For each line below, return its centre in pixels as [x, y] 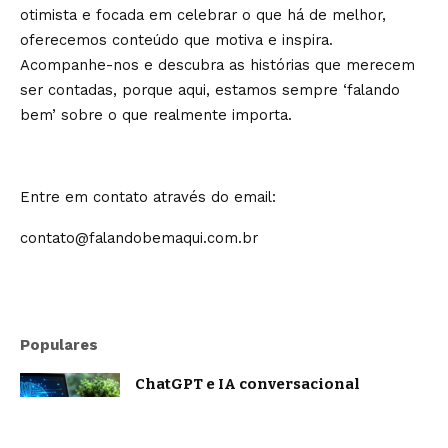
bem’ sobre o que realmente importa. [156, 115]
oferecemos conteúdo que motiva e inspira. [176, 40]
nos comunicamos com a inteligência [280, 428]
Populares [59, 345]
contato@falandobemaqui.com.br [139, 238]
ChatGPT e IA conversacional [247, 384]
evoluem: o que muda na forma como [276, 406]
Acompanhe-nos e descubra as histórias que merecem [217, 65]
